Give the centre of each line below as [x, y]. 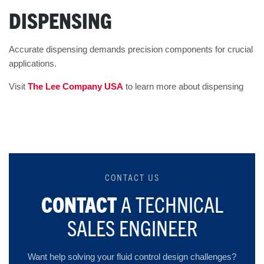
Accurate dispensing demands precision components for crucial [131, 49]
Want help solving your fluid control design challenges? [132, 257]
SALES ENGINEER [132, 228]
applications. [33, 64]
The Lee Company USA [75, 87]
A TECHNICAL [172, 204]
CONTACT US [132, 177]
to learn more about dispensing [183, 87]
